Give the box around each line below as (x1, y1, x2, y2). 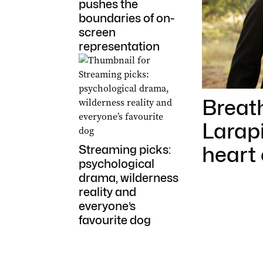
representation (78, 39, 160, 53)
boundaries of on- (78, 11, 174, 25)
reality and (78, 184, 136, 199)
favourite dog (78, 213, 151, 227)
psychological (78, 156, 154, 171)
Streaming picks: (78, 142, 171, 157)
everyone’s (78, 198, 136, 213)
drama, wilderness (78, 170, 178, 185)
